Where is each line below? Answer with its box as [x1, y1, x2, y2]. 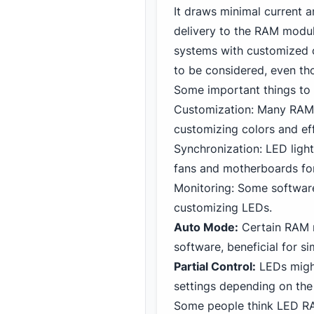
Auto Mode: [174, 220, 238, 234]
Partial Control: [174, 259, 256, 273]
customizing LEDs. [174, 200, 272, 214]
